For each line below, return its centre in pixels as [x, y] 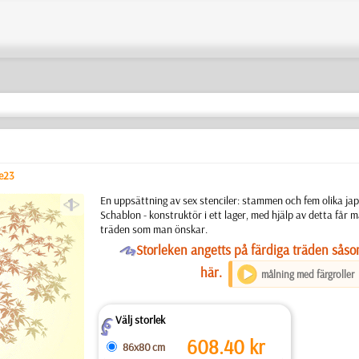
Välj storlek [140, 320]
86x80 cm [143, 347]
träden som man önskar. [153, 229]
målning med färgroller [307, 274]
